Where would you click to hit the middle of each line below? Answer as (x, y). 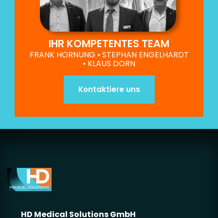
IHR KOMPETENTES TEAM (109, 44)
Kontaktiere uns (109, 90)
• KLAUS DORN (109, 64)
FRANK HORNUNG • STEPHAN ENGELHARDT (109, 55)
